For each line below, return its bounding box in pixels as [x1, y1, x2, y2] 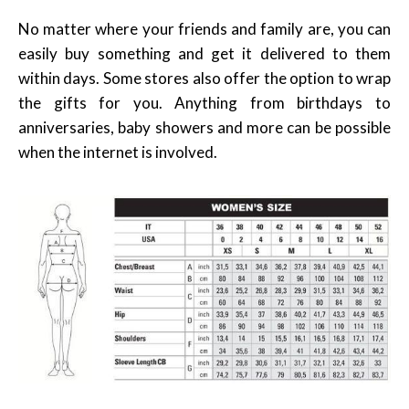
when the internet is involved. [18, 142, 217, 162]
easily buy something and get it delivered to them [18, 43, 391, 63]
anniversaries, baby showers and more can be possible [18, 117, 391, 137]
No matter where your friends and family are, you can [18, 18, 391, 38]
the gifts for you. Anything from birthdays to [18, 92, 391, 112]
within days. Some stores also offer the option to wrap [18, 68, 391, 88]
